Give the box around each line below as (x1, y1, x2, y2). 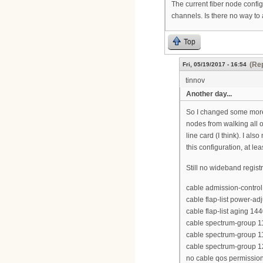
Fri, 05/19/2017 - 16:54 (183, 60, 247, 68)
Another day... (186, 89, 232, 98)
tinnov (186, 76, 205, 85)
